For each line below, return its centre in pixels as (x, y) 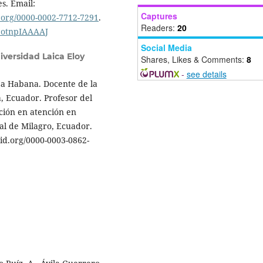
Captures (159, 16)
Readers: (159, 27)
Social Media (166, 47)
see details (206, 74)
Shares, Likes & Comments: (194, 59)
